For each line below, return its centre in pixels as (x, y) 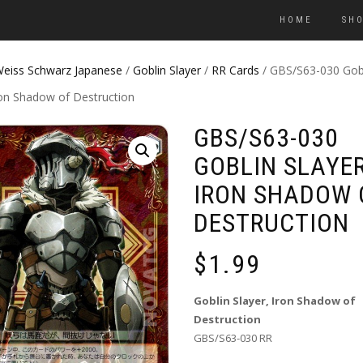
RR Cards (235, 70)
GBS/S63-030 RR (233, 338)
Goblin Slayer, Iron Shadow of (275, 301)
